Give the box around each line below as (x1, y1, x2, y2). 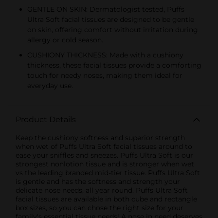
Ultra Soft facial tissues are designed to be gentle (27, 15, 194, 24)
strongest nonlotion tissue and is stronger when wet (16, 159, 194, 168)
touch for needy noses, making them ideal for (27, 71, 182, 80)
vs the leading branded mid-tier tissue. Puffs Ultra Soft (16, 168, 200, 177)
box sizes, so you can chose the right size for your (16, 203, 183, 212)
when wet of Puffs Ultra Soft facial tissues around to (16, 142, 192, 151)
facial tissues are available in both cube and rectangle (16, 194, 197, 203)
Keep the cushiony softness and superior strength (16, 133, 185, 142)
